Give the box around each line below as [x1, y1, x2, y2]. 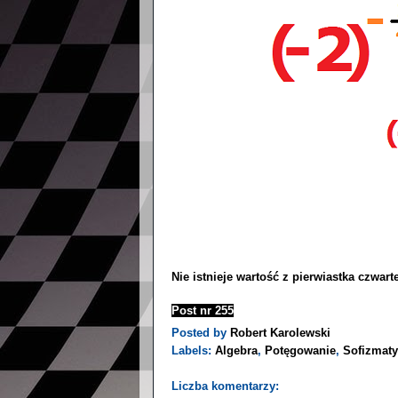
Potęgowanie [265, 345, 336, 358]
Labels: [171, 345, 215, 358]
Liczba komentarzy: [171, 380, 283, 394]
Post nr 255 [171, 304, 234, 318]
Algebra [215, 345, 258, 358]
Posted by [171, 327, 230, 340]
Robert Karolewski [230, 327, 330, 340]
